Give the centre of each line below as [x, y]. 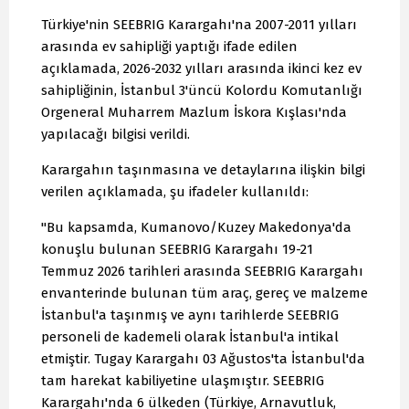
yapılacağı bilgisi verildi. [115, 135]
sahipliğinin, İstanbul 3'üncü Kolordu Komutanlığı [202, 91]
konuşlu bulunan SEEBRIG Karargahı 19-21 [177, 250]
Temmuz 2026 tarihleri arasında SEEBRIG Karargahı [202, 272]
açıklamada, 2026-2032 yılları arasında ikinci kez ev [201, 69]
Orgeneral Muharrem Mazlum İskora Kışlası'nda [194, 113]
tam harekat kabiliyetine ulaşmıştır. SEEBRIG [183, 381]
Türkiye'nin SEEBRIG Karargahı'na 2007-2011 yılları [199, 25]
